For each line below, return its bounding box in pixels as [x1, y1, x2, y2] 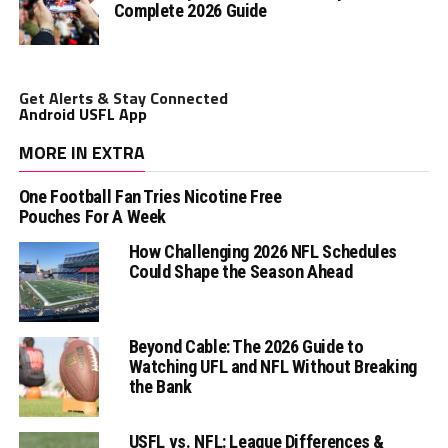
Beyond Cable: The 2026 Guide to [128, 335, 364, 357]
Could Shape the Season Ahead [128, 260, 353, 282]
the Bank [128, 375, 192, 397]
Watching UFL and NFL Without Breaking [128, 355, 417, 377]
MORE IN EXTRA [18, 138, 145, 166]
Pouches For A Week [18, 205, 167, 227]
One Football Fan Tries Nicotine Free [18, 185, 282, 207]
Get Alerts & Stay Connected [18, 85, 228, 110]
